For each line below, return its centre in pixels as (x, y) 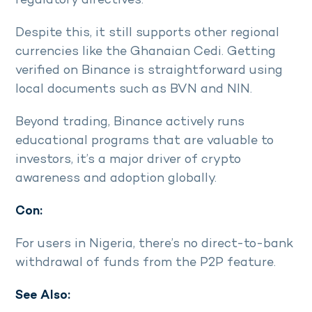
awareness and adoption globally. (118, 178)
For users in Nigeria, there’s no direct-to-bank (154, 244)
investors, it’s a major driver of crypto (128, 159)
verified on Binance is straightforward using (149, 70)
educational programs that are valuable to (145, 141)
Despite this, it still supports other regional (147, 33)
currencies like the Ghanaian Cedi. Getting (146, 52)
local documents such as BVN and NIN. (135, 89)
